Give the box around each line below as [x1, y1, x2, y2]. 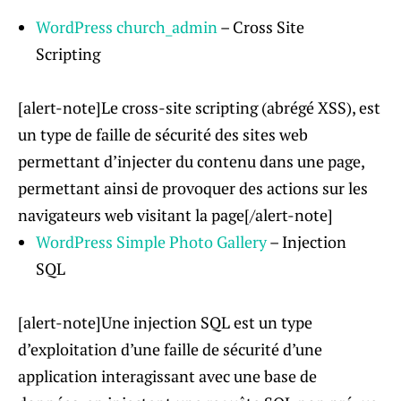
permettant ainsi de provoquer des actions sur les [18, 177, 368, 200]
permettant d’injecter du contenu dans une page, [18, 150, 364, 173]
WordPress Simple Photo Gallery [36, 231, 267, 253]
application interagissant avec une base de [18, 365, 317, 388]
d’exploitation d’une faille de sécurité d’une [18, 338, 322, 361]
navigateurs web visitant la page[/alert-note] [18, 204, 333, 226]
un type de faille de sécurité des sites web [18, 124, 308, 146]
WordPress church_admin [36, 16, 218, 38]
